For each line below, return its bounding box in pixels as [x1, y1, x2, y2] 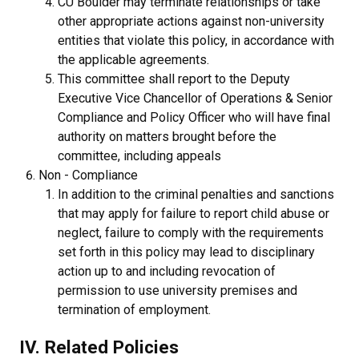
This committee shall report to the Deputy [58, 71, 290, 87]
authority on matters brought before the [58, 128, 276, 144]
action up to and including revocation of [58, 263, 276, 279]
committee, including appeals [58, 147, 221, 163]
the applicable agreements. [58, 51, 209, 67]
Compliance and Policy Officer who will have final [58, 109, 330, 125]
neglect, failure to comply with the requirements [58, 224, 324, 240]
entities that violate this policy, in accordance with [58, 32, 334, 48]
